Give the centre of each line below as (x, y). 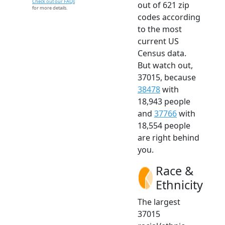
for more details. (50, 8)
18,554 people (164, 125)
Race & (175, 171)
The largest (159, 202)
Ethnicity (179, 185)
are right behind (168, 137)
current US (158, 41)
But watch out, (165, 65)
